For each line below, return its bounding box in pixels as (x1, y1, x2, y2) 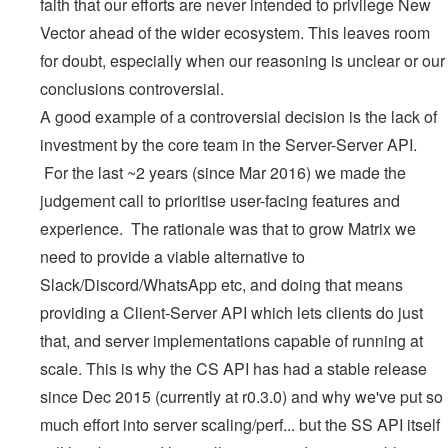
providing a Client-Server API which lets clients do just (40, 300, 423, 324)
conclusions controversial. (40, 76, 224, 100)
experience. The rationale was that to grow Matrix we (40, 216, 416, 240)
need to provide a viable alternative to (40, 244, 305, 268)
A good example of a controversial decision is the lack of (40, 104, 437, 128)
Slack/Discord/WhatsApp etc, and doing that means (40, 272, 403, 296)
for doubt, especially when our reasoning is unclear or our (40, 48, 445, 72)
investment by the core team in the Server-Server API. (40, 132, 417, 156)
